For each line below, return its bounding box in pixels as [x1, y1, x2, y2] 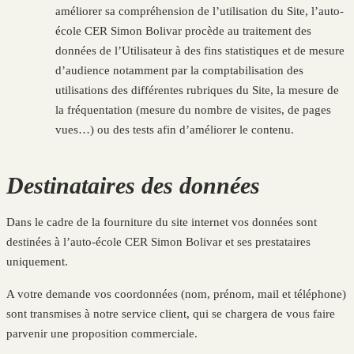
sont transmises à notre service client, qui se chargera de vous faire [6, 307, 335, 321]
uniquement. [6, 255, 68, 269]
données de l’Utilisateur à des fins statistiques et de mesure [55, 44, 345, 58]
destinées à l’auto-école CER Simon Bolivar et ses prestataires [6, 235, 311, 249]
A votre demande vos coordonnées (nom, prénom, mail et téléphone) [6, 288, 346, 301]
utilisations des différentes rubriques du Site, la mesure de [55, 84, 340, 97]
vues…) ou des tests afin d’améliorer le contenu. [55, 123, 295, 137]
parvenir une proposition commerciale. [6, 327, 198, 341]
